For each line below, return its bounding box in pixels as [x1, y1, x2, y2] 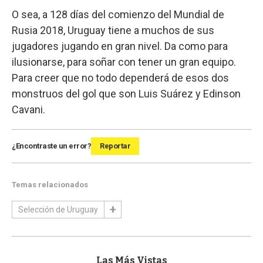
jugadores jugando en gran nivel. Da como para [12, 39, 228, 52]
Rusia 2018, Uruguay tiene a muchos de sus [12, 23, 214, 36]
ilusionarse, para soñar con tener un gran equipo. [12, 55, 236, 68]
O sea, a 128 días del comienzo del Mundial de [12, 8, 224, 21]
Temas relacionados [12, 180, 88, 189]
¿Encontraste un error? [12, 141, 91, 150]
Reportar [100, 141, 130, 150]
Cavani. [12, 103, 45, 116]
